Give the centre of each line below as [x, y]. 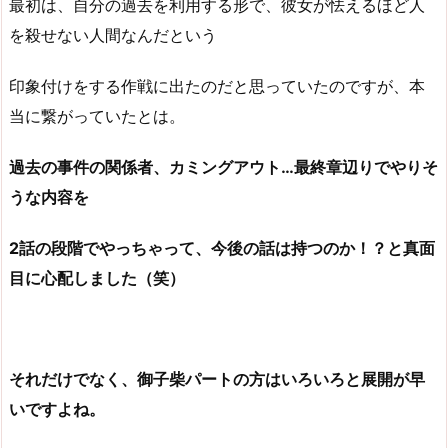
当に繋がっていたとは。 [97, 115]
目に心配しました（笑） [97, 277]
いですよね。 [57, 409]
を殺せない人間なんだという [113, 35]
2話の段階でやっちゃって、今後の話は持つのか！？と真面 [222, 247]
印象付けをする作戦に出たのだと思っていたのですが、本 [217, 85]
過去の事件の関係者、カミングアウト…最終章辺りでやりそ [223, 166]
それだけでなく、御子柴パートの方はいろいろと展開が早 [217, 379]
